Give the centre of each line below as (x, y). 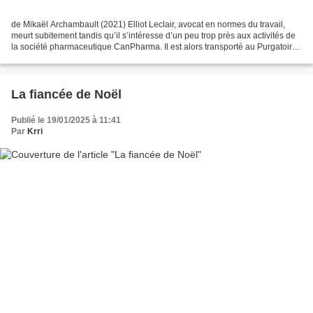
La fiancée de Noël (66, 95)
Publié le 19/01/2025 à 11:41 (66, 121)
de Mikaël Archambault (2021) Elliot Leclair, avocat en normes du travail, (148, 25)
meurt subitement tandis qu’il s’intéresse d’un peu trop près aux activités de (153, 36)
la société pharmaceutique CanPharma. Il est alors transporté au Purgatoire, (155, 47)
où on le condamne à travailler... (72, 58)
